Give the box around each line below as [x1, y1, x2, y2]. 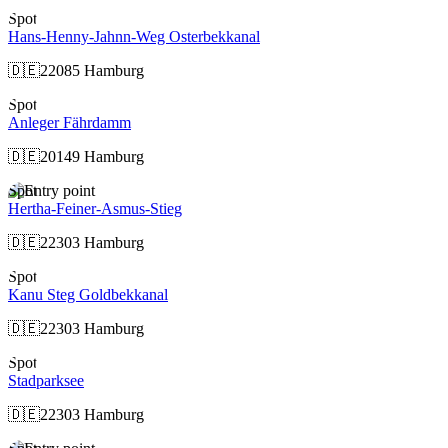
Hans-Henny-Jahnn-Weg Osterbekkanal [8, 27, 260, 45]
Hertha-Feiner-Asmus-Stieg [8, 199, 182, 217]
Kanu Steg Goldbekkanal [8, 285, 168, 303]
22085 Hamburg [40, 61, 144, 79]
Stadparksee [8, 371, 84, 389]
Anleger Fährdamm [8, 113, 131, 131]
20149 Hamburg [40, 147, 144, 165]
